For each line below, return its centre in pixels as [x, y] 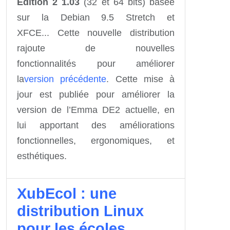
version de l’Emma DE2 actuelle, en [96, 110]
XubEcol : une [67, 193]
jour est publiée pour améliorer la [96, 94]
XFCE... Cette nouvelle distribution [96, 33]
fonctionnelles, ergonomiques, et [96, 140]
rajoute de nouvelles [96, 48]
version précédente [65, 79]
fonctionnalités [46, 63]
